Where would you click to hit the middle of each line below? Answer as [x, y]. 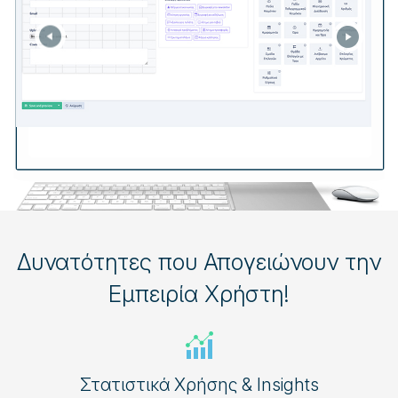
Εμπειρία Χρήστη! [199, 293]
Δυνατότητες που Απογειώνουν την [199, 261]
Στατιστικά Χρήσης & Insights [199, 384]
